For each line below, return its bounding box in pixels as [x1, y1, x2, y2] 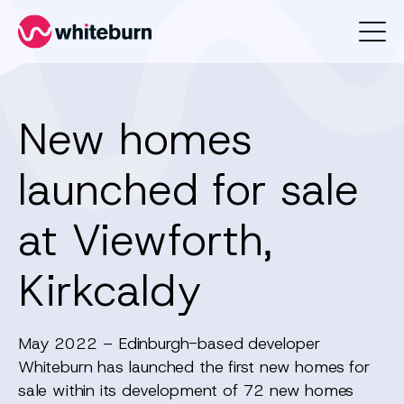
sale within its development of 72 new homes [18, 380, 354, 401]
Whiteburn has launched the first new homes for [18, 356, 370, 378]
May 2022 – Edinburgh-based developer [18, 333, 320, 354]
